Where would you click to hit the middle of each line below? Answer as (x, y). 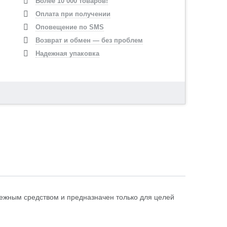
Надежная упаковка (68, 53)
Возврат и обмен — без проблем (89, 40)
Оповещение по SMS (70, 27)
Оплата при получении (73, 14)
